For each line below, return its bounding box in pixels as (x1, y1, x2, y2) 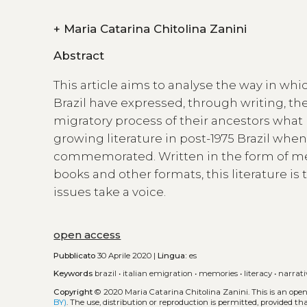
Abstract (53, 49, 105, 63)
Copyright (53, 286, 93, 297)
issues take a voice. (53, 185, 167, 199)
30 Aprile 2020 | (95, 250, 158, 260)
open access (53, 228, 121, 242)
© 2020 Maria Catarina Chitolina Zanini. (93, 286, 252, 297)
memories (199, 269, 238, 279)
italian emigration (123, 269, 193, 279)
